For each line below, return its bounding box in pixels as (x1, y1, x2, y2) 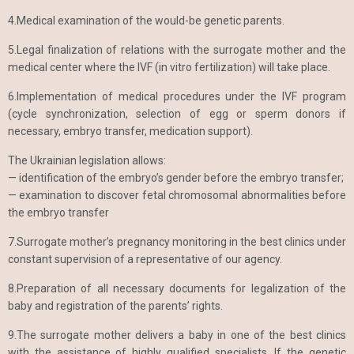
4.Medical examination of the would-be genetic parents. (8, 13, 284, 27)
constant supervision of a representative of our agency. (8, 252, 282, 265)
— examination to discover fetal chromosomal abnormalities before (8, 188, 346, 201)
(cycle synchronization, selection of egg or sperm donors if (8, 107, 346, 120)
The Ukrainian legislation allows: (8, 153, 166, 167)
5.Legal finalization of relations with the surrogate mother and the (8, 43, 346, 56)
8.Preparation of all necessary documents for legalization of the (8, 281, 346, 295)
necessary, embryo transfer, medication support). (8, 124, 253, 137)
